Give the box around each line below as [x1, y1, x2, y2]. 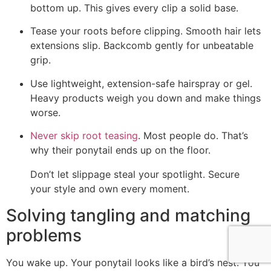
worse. [30, 106, 60, 119]
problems [6, 224, 82, 246]
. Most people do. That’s [138, 129, 248, 142]
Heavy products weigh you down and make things [30, 91, 261, 104]
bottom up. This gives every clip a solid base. [30, 1, 238, 14]
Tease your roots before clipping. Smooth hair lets [30, 25, 261, 38]
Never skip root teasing [30, 129, 138, 142]
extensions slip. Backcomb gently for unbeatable [30, 39, 253, 52]
